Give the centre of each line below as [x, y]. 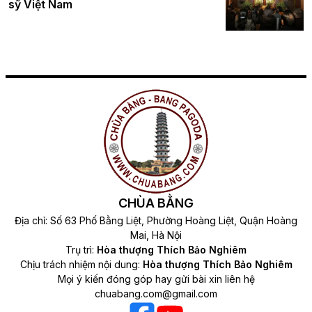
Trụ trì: [81, 250]
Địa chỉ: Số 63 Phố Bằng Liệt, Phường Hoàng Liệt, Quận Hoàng [156, 221]
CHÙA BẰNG [156, 203]
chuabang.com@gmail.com [156, 294]
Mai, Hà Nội [156, 235]
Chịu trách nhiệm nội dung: [81, 265]
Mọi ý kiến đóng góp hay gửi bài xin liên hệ [156, 279]
